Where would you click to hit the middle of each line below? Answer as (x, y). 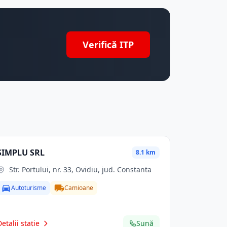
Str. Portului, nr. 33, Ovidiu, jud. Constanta (81, 169)
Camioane (79, 188)
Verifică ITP (108, 45)
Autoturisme (29, 188)
